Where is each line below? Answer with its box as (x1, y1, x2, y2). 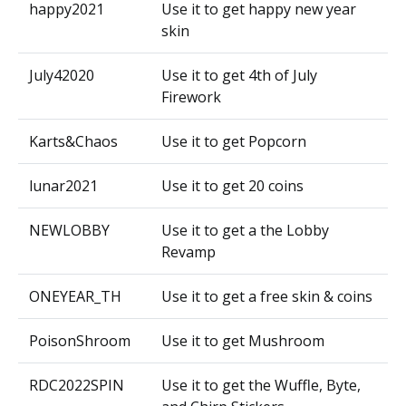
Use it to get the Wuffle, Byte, (161, 375, 361, 395)
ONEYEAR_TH (29, 286, 121, 306)
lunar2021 (29, 176, 98, 196)
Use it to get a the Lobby (161, 220, 329, 240)
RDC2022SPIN (29, 375, 124, 395)
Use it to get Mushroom (161, 331, 324, 351)
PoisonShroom (29, 331, 130, 351)
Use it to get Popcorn (161, 131, 306, 151)
